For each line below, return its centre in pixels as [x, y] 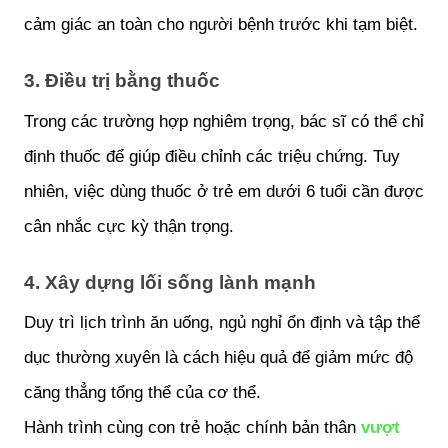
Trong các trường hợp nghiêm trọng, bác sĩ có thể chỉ [224, 120]
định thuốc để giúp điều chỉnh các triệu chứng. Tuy [212, 155]
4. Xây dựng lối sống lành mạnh [170, 282]
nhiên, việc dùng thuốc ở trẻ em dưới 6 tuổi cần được [224, 190]
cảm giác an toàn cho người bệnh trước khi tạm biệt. [221, 23]
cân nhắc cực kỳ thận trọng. [129, 225]
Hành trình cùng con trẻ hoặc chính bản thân [190, 427]
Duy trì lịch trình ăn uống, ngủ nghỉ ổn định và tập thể [222, 322]
